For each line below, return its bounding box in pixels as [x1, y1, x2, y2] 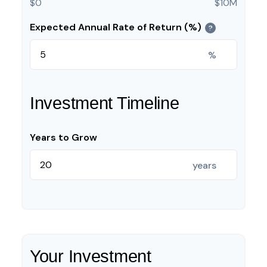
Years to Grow [30, 131, 97, 144]
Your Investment [30, 247, 151, 266]
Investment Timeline [30, 94, 179, 113]
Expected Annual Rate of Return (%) [30, 21, 201, 33]
